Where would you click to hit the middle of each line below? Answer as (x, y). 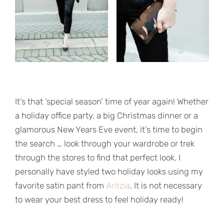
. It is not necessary (166, 186)
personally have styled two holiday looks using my (109, 172)
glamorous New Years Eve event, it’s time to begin (109, 130)
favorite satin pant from (60, 186)
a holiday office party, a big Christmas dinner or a (106, 116)
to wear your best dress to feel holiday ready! (99, 200)
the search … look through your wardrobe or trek (105, 144)
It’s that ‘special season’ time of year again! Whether (112, 102)
